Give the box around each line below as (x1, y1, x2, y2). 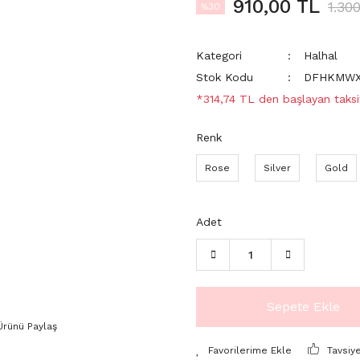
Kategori (196, 49, 242, 62)
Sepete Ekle (266, 299, 340, 314)
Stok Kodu (196, 71, 253, 84)
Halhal (304, 49, 338, 62)
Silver (264, 162, 291, 174)
